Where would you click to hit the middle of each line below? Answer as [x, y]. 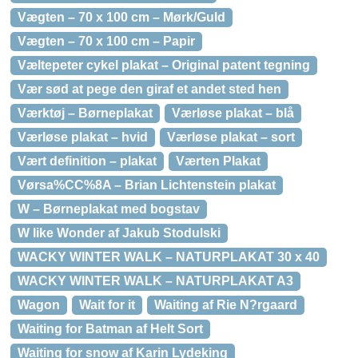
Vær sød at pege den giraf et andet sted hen [149, 89]
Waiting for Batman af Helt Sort [110, 329]
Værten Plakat [218, 161]
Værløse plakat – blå [233, 113]
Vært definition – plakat [87, 161]
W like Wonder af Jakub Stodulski [119, 233]
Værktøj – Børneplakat [85, 113]
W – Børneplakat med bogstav [109, 209]
